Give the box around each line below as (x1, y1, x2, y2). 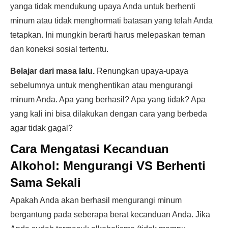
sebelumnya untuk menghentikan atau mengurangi (10, 81, 193, 90)
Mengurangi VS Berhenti (63, 159, 206, 173)
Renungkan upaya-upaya (95, 67, 188, 75)
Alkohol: (10, 159, 63, 173)
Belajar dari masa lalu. (10, 67, 95, 75)
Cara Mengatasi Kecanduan (10, 142, 169, 156)
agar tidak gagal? (10, 124, 73, 132)
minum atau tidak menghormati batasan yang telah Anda (10, 16, 213, 25)
